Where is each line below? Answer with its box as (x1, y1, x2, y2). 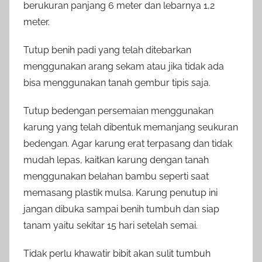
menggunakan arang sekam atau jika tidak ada (23, 60, 224, 72)
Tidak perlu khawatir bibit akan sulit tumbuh (23, 247, 211, 259)
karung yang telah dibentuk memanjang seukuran (23, 121, 238, 133)
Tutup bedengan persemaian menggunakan (23, 105, 213, 116)
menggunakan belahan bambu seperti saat (23, 170, 209, 182)
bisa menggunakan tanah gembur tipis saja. (23, 77, 211, 88)
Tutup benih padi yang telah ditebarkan (23, 44, 191, 56)
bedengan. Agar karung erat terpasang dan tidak (23, 137, 232, 149)
